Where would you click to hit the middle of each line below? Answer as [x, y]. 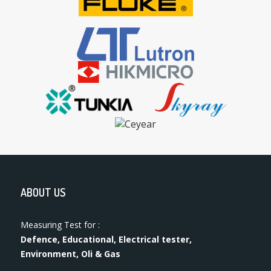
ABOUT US [43, 193]
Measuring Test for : [60, 225]
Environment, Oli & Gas [71, 254]
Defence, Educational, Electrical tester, [106, 240]
